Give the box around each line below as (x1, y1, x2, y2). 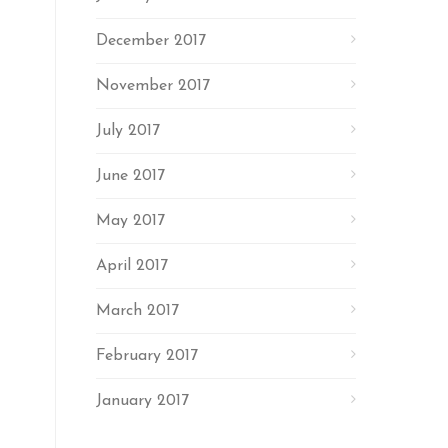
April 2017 (96, 258, 168, 274)
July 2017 (96, 123, 160, 139)
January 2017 (96, 393, 189, 409)
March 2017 (96, 303, 179, 319)
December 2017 (96, 33, 206, 49)
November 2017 (96, 78, 210, 94)
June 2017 (96, 168, 165, 184)
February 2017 (96, 348, 198, 364)
